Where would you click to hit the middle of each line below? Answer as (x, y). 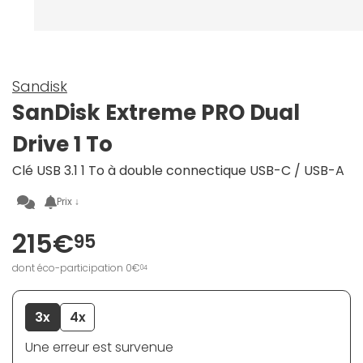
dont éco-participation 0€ (76, 268)
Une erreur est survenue (99, 348)
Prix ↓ (68, 202)
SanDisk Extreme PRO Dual (156, 113)
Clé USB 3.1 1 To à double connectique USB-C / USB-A (178, 171)
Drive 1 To (62, 145)
